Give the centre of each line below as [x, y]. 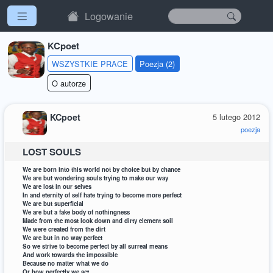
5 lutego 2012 [236, 117]
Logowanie [109, 16]
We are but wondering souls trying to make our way [96, 178]
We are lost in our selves [57, 186]
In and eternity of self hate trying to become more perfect [102, 195]
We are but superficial [53, 203]
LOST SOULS [52, 151]
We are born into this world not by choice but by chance [102, 169]
